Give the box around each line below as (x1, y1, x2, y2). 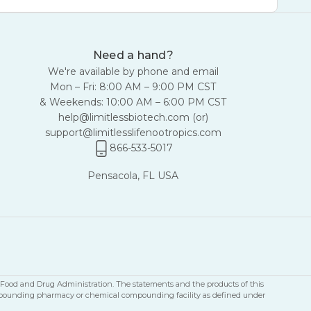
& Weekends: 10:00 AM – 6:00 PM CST (40, 96, 227, 108)
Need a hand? (92, 49, 174, 62)
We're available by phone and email (47, 65, 219, 78)
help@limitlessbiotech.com (58, 111, 190, 124)
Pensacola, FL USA (87, 169, 179, 182)
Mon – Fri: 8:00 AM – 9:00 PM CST (50, 81, 217, 93)
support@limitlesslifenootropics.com (44, 126, 221, 139)
